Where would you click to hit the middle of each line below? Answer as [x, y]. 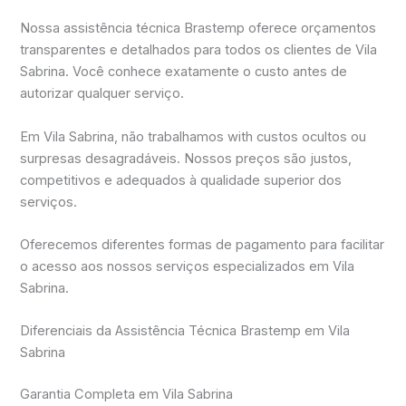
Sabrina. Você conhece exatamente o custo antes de [184, 72]
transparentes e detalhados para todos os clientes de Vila [199, 50]
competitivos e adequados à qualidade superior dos [181, 180]
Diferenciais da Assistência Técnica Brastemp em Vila [185, 331]
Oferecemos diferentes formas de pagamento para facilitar [203, 245]
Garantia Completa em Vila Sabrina [127, 395]
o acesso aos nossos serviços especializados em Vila [188, 267]
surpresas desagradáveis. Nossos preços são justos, [186, 158]
